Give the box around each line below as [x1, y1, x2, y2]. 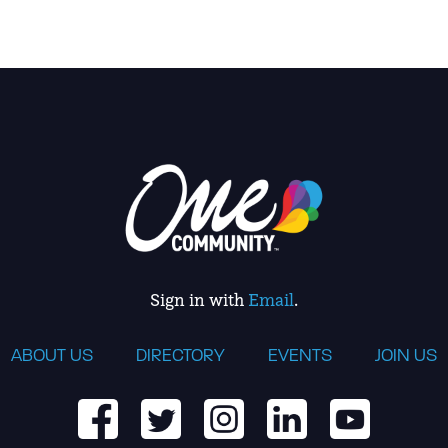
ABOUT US [11, 343, 93, 366]
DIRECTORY [136, 343, 225, 366]
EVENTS [268, 343, 332, 366]
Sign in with [150, 287, 248, 311]
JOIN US [375, 343, 437, 366]
